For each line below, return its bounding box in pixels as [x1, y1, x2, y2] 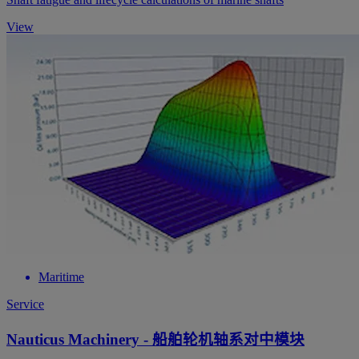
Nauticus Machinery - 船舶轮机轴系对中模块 [6, 330, 305, 348]
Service [6, 297, 44, 312]
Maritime [38, 270, 84, 284]
